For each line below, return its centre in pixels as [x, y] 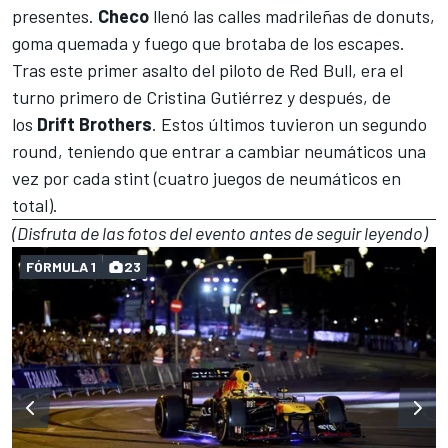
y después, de [337, 96]
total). [35, 204]
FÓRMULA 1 [61, 266]
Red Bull [320, 69]
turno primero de [79, 96]
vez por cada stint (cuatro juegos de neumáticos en [206, 177]
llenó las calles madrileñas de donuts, [292, 15]
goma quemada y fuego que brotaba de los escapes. [208, 42]
